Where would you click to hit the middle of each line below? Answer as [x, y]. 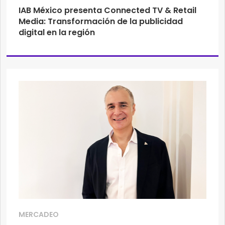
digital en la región [57, 33]
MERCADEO [39, 214]
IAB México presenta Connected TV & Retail [107, 11]
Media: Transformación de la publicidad [101, 22]
